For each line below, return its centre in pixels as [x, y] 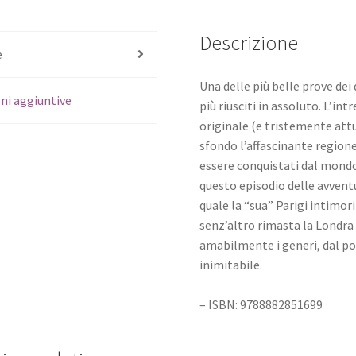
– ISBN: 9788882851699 [261, 304]
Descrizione [249, 43]
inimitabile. [231, 264]
